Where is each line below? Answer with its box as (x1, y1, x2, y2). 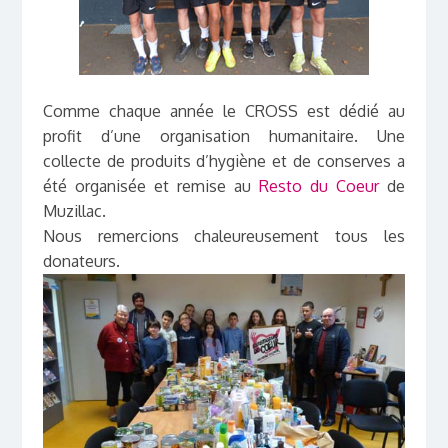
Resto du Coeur (259, 176, 380, 197)
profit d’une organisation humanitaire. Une (42, 126, 406, 147)
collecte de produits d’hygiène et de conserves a (42, 151, 406, 172)
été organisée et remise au (42, 176, 260, 197)
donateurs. (42, 251, 120, 272)
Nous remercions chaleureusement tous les (42, 226, 406, 247)
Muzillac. (42, 201, 106, 222)
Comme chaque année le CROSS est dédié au (42, 101, 406, 122)
